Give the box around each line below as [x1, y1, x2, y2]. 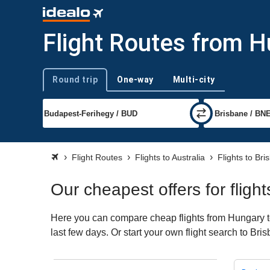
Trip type [42, 80, 73, 89]
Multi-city [172, 74, 215, 84]
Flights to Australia [135, 152, 205, 162]
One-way [117, 74, 154, 84]
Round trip [52, 74, 98, 84]
